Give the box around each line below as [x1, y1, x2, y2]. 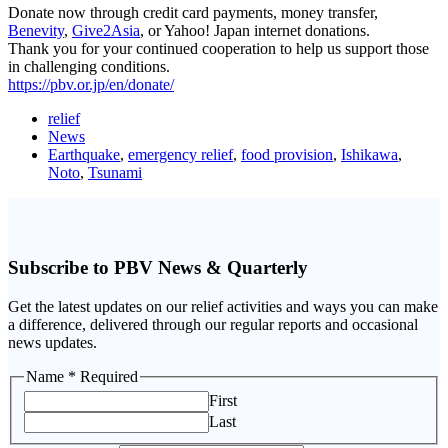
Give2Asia [72, 22, 140, 40]
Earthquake [48, 146, 120, 164]
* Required [68, 367, 138, 385]
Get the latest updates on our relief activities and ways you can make [8, 297, 438, 315]
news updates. [8, 333, 97, 351]
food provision [241, 146, 333, 164]
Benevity [8, 22, 64, 40]
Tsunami [88, 164, 142, 182]
